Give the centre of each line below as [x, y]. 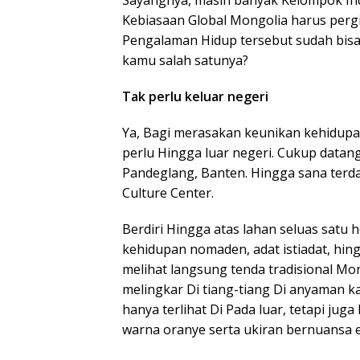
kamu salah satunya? [185, 61]
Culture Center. [168, 193]
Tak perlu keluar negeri [195, 97]
